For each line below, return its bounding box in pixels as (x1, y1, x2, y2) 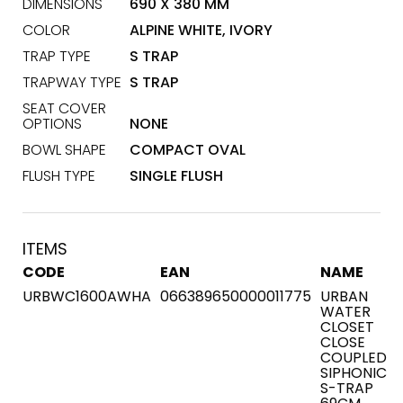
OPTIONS (22, 113, 82, 134)
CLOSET (320, 317, 374, 337)
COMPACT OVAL (130, 139, 246, 160)
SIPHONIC (320, 363, 387, 383)
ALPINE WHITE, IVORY (130, 20, 273, 40)
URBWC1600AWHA (22, 286, 151, 307)
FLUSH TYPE (22, 166, 95, 186)
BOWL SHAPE (22, 139, 106, 160)
